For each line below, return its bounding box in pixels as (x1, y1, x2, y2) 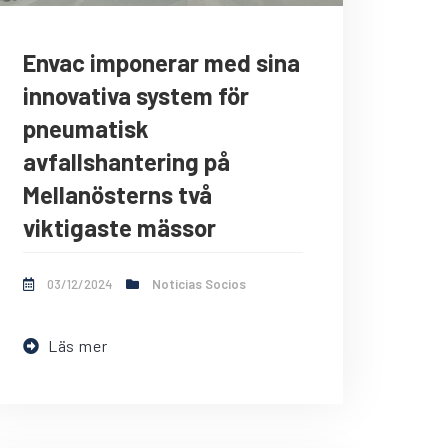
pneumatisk (23, 114, 149, 144)
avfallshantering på (23, 147, 230, 177)
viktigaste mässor (23, 213, 216, 243)
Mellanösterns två (23, 180, 212, 210)
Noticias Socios (152, 276, 246, 293)
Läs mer (47, 336, 108, 356)
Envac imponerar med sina (23, 48, 300, 78)
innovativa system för (23, 81, 249, 111)
